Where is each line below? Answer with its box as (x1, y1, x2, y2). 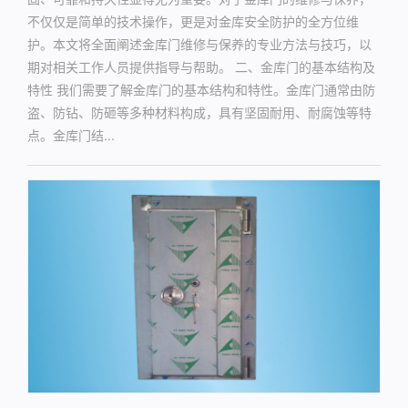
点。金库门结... (27, 126, 115, 145)
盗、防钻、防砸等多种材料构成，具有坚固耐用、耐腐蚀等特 (27, 103, 372, 122)
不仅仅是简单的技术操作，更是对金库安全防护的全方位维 (27, 12, 359, 31)
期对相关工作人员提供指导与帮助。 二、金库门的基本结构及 (27, 57, 375, 76)
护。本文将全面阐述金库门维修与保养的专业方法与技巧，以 (27, 35, 372, 54)
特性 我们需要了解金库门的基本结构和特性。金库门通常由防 (27, 80, 375, 99)
